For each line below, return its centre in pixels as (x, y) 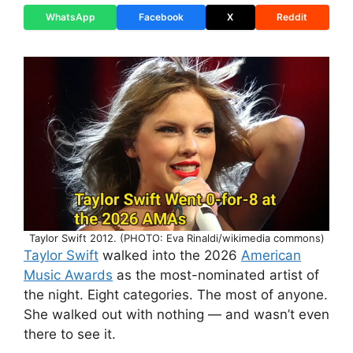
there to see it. (70, 334)
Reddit (292, 17)
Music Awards (68, 275)
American (271, 255)
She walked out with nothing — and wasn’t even (176, 314)
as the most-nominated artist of (216, 275)
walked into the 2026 (170, 255)
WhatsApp (70, 17)
